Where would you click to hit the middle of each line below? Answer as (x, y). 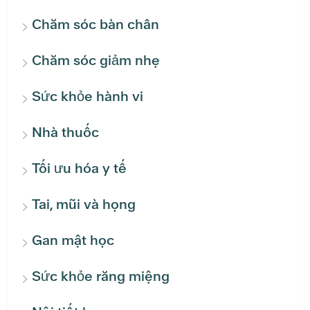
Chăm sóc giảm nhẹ (96, 61)
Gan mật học (73, 240)
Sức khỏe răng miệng (101, 276)
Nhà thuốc (65, 133)
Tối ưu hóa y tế (79, 168)
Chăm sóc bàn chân (95, 25)
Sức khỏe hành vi (88, 97)
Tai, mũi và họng (84, 204)
